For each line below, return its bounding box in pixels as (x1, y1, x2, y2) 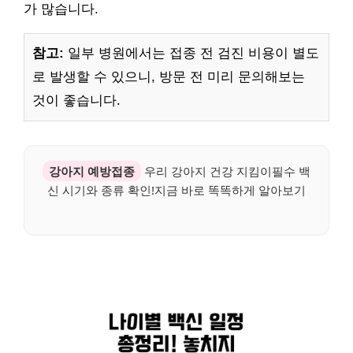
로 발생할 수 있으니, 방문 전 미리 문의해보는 (32, 69, 305, 84)
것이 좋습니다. (32, 92, 121, 108)
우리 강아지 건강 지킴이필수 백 (141, 162, 310, 179)
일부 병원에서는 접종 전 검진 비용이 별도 (64, 45, 319, 61)
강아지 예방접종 (49, 162, 135, 179)
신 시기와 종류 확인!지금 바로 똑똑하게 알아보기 (47, 181, 306, 198)
